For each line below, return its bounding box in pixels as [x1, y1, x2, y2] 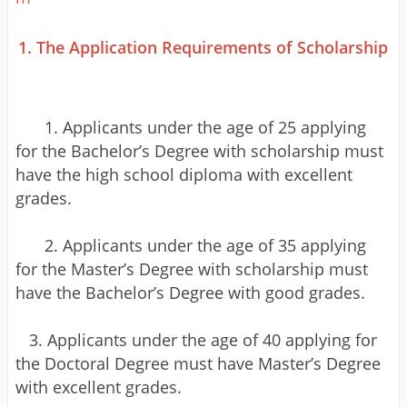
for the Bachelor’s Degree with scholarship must [15, 139, 383, 162]
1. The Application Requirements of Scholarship [18, 35, 389, 58]
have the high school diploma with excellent [15, 163, 352, 185]
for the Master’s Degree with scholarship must [15, 257, 368, 280]
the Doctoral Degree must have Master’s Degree [15, 352, 381, 374]
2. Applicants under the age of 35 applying [45, 233, 366, 256]
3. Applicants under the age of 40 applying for [15, 328, 377, 351]
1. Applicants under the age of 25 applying [45, 115, 366, 138]
